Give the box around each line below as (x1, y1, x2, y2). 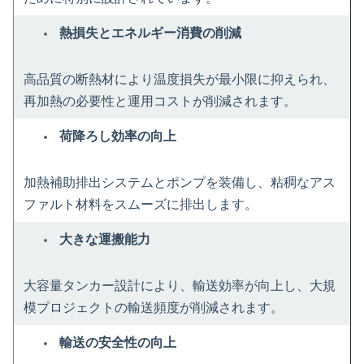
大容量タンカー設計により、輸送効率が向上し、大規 (24, 279, 336, 292)
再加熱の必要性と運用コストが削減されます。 (24, 94, 297, 108)
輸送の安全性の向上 (59, 336, 176, 349)
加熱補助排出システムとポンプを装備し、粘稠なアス (24, 175, 336, 189)
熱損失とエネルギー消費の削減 (59, 26, 241, 40)
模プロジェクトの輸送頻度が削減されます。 (24, 301, 284, 314)
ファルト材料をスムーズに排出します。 (24, 197, 258, 211)
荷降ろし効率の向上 (59, 129, 176, 143)
